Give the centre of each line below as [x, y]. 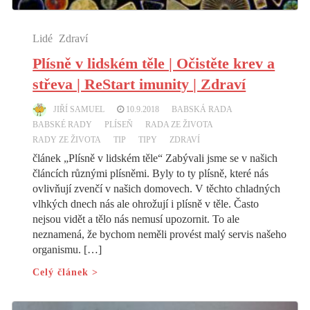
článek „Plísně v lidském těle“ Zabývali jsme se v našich [155, 158]
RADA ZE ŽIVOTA [180, 124]
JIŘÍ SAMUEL [79, 109]
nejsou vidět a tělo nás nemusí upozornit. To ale [136, 219]
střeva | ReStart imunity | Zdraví [139, 84]
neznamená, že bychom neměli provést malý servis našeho [160, 234]
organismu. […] [67, 249]
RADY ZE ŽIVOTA [67, 139]
